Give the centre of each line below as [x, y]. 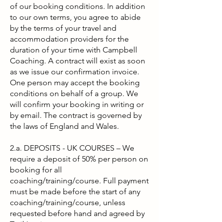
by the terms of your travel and [63, 28]
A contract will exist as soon [96, 61]
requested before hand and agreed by [77, 213]
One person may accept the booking [75, 83]
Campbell [120, 50]
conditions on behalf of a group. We [74, 93]
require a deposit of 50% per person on [79, 159]
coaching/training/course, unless [68, 202]
